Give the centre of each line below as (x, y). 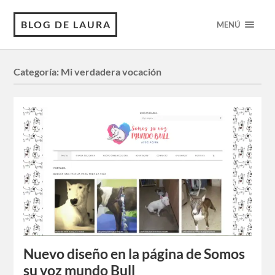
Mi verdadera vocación (111, 72)
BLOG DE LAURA (66, 24)
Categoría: (37, 72)
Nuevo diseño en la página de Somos (134, 254)
